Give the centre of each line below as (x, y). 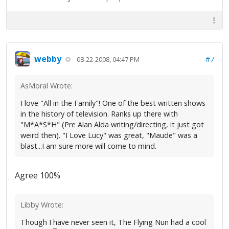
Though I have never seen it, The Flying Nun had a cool (113, 222)
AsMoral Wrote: (47, 86)
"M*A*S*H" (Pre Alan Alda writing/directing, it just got (112, 125)
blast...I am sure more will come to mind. (88, 146)
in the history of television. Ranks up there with (99, 114)
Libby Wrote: (42, 205)
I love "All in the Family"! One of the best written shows (113, 103)
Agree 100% (38, 176)
